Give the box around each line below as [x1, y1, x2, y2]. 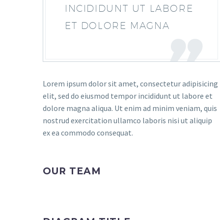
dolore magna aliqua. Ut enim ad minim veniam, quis [43, 103, 217, 113]
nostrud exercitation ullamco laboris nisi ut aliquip [43, 115, 212, 125]
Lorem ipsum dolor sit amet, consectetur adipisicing [43, 79, 218, 88]
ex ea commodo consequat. [43, 128, 133, 137]
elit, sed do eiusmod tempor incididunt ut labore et [43, 91, 213, 101]
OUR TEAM [43, 165, 101, 177]
